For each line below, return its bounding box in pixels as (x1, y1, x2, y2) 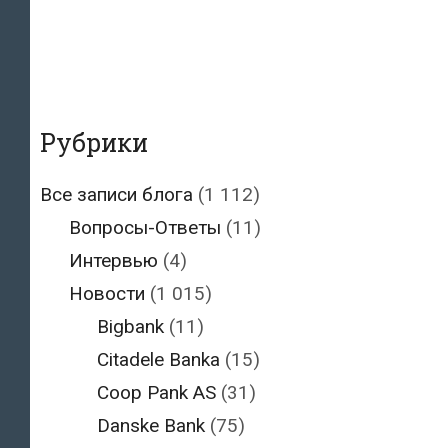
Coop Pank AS (97, 381, 216, 405)
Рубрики (40, 126, 148, 160)
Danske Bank (97, 414, 205, 438)
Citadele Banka (97, 348, 220, 372)
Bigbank (97, 315, 164, 339)
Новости (68, 282, 145, 306)
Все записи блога (40, 183, 193, 207)
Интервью (68, 249, 158, 273)
